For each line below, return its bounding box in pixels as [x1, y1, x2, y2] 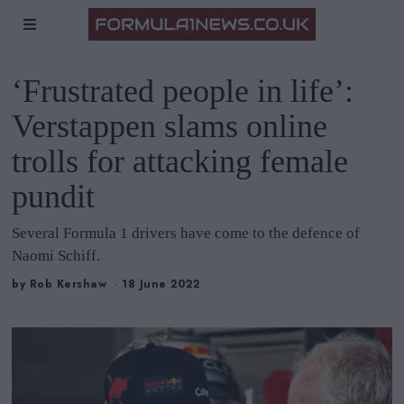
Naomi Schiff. [12, 247, 101, 264]
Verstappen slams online [12, 108, 328, 144]
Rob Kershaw [29, 276, 107, 293]
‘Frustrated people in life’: [12, 73, 354, 109]
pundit [12, 179, 96, 215]
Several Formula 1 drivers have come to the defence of [12, 225, 361, 242]
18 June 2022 [122, 276, 200, 293]
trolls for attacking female [12, 143, 349, 179]
